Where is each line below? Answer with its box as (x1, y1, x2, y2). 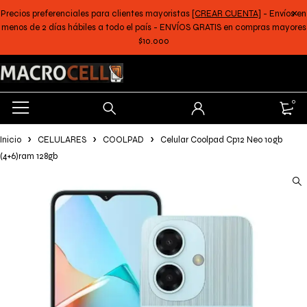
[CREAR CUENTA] (192, 8, 261, 19)
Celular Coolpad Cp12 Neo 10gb (160, 134, 282, 145)
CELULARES (38, 134, 86, 145)
